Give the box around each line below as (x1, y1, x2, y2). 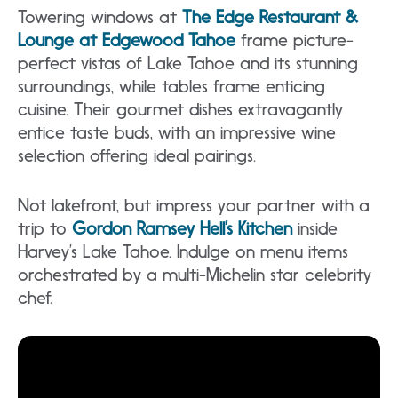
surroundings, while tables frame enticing (18, 75, 325, 97)
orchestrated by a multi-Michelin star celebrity (18, 263, 371, 285)
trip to (18, 217, 67, 239)
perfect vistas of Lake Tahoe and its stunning (18, 52, 358, 74)
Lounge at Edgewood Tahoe (18, 28, 235, 51)
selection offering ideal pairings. (18, 144, 256, 166)
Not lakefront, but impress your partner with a (18, 194, 370, 216)
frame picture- (235, 28, 354, 51)
